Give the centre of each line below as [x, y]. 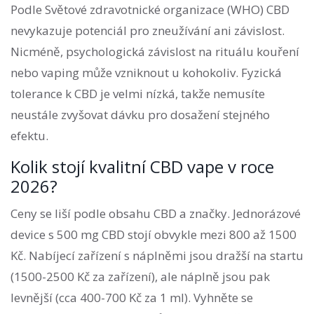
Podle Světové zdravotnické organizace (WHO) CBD [150, 10]
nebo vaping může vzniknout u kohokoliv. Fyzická [146, 73]
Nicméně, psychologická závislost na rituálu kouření [155, 52]
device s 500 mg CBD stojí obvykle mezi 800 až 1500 [153, 235]
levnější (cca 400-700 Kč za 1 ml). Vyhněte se [132, 298]
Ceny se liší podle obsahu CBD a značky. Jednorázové [156, 214]
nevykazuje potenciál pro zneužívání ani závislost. [148, 31]
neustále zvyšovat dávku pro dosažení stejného [140, 115]
